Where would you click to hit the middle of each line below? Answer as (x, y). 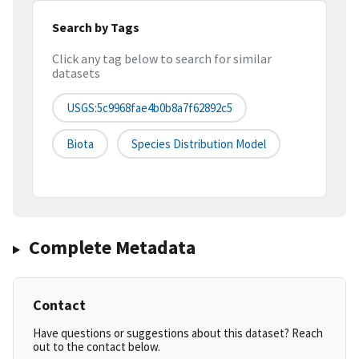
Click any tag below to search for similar (162, 59)
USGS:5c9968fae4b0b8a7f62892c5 (149, 108)
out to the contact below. (97, 347)
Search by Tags (96, 27)
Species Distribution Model (199, 144)
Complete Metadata (112, 248)
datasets (76, 73)
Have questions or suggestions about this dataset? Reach (178, 333)
